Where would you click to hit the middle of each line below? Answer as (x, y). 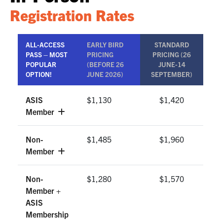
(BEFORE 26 (105, 65)
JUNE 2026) (105, 74)
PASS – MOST (47, 55)
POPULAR (41, 65)
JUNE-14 (172, 65)
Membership (47, 214)
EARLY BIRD (105, 45)
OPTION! (39, 74)
